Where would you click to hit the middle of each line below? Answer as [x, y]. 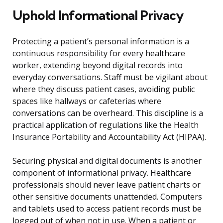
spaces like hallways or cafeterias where [87, 101]
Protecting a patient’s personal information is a [101, 42]
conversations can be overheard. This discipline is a [108, 113]
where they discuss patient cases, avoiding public [104, 89]
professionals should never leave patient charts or [107, 185]
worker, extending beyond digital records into [98, 65]
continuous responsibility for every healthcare [99, 54]
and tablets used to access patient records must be [107, 209]
